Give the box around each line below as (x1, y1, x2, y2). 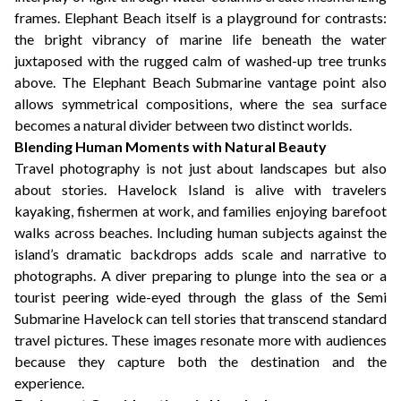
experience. (14, 374, 84, 391)
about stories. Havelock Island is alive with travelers (14, 181, 387, 198)
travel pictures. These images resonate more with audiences (14, 331, 387, 348)
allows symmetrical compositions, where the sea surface (14, 95, 387, 112)
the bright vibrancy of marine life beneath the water (14, 30, 387, 47)
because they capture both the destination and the (14, 353, 387, 370)
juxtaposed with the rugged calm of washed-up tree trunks (14, 52, 387, 69)
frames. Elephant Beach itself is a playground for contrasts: (14, 9, 387, 26)
